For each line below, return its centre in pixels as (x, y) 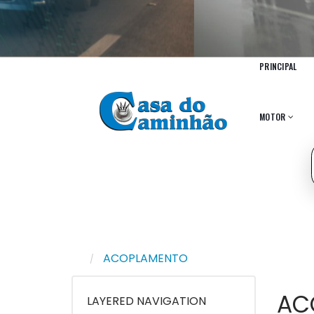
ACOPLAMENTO (145, 258)
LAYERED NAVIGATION (146, 301)
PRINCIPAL (278, 66)
